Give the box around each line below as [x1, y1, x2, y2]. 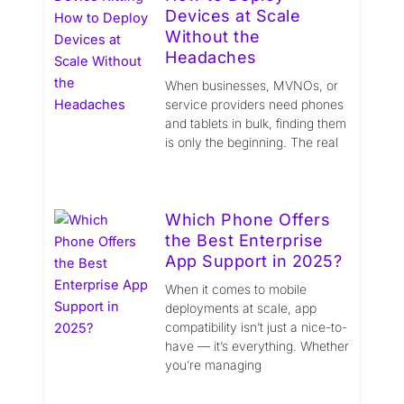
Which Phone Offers [165, 209, 331, 229]
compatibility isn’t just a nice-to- [165, 318, 348, 335]
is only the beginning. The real [165, 133, 339, 150]
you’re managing [165, 356, 262, 372]
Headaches [165, 47, 257, 67]
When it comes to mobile [165, 280, 308, 297]
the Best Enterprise [165, 230, 324, 250]
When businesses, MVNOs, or [165, 77, 339, 93]
